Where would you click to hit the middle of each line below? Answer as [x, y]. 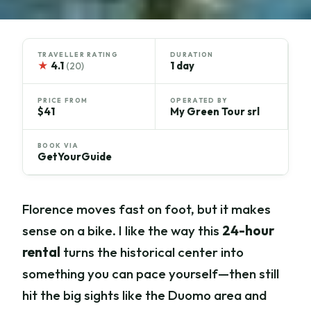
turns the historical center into [152, 252]
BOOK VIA [58, 146]
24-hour [249, 231]
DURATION [192, 55]
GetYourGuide [75, 157]
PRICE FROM [63, 100]
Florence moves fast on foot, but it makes [147, 209]
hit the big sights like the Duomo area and [145, 295]
